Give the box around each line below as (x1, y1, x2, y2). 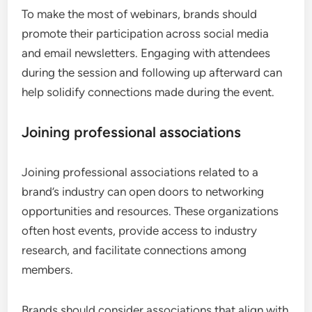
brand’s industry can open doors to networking (22, 184, 265, 198)
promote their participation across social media (22, 26, 270, 40)
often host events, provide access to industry (22, 223, 258, 237)
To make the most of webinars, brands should (22, 6, 258, 21)
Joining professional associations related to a (22, 164, 259, 179)
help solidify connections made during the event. (22, 84, 275, 99)
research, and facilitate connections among (22, 242, 247, 257)
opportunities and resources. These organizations (22, 203, 279, 218)
